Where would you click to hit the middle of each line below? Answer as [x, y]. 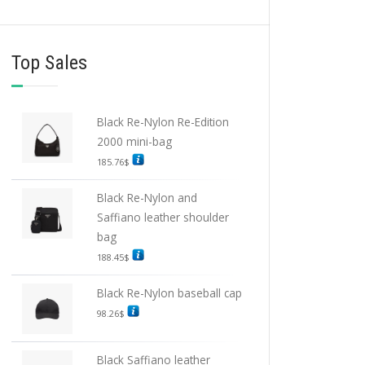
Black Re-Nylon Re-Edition [163, 122]
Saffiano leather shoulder [163, 217]
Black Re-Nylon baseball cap [169, 293]
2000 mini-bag [134, 141]
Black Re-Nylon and [147, 198]
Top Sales [49, 63]
